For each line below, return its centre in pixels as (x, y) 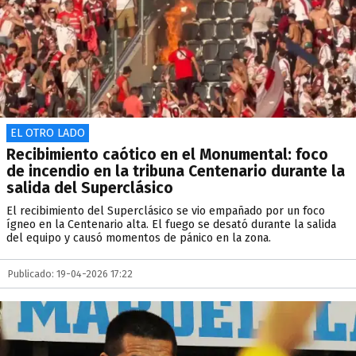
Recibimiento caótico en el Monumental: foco (167, 155)
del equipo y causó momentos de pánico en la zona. (139, 238)
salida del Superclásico (90, 188)
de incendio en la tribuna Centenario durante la (176, 171)
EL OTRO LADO (48, 133)
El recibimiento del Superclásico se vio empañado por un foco (166, 211)
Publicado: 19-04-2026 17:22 (70, 274)
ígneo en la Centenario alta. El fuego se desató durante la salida (171, 224)
